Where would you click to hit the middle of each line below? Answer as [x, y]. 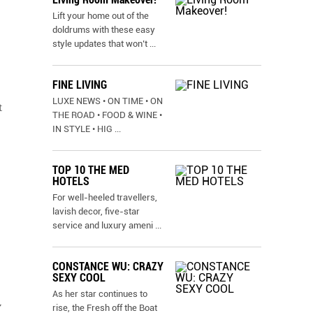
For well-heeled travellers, [105, 197]
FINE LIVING [80, 85]
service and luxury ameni [103, 225]
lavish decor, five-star [96, 211]
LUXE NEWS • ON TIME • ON [108, 101]
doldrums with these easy [104, 30]
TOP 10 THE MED [91, 170]
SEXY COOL [79, 278]
